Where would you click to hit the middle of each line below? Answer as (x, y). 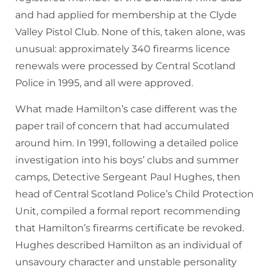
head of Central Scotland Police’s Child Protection (134, 194)
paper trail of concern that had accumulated (122, 126)
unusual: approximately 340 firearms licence (123, 49)
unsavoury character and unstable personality (126, 262)
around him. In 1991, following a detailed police (127, 143)
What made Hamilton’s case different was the (126, 109)
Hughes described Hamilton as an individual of (128, 245)
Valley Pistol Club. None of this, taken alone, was (130, 32)
